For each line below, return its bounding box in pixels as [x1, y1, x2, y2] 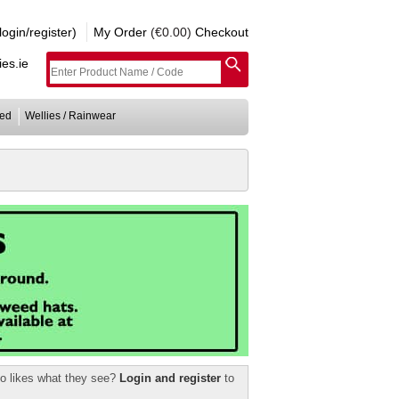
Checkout [195, 25, 248, 39]
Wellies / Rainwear [25, 110, 116, 122]
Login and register [119, 371, 221, 385]
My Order [94, 25, 147, 39]
